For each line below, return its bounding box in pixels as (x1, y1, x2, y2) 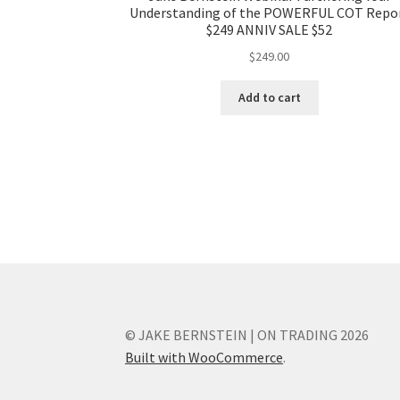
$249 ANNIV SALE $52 (206, 21, 333, 38)
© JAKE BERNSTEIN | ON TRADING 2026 (125, 325, 370, 344)
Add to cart (237, 89, 301, 106)
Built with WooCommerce (125, 347, 284, 366)
